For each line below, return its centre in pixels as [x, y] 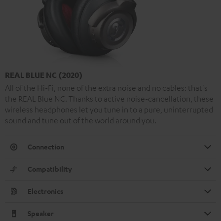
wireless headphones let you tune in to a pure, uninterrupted [109, 110]
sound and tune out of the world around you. [81, 121]
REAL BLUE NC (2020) [44, 75]
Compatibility [50, 169]
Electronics [46, 191]
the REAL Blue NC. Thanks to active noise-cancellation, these [109, 99]
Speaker [41, 214]
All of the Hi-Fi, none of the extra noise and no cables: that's [106, 88]
